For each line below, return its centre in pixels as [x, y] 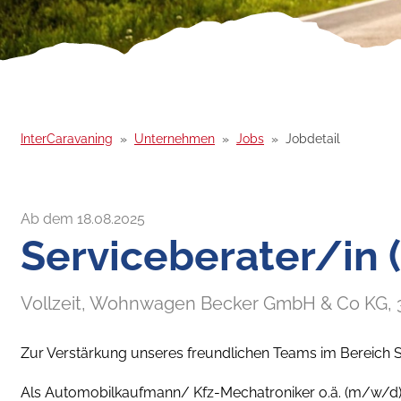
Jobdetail [313, 138]
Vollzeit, [55, 303]
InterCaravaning [67, 138]
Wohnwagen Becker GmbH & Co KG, [243, 303]
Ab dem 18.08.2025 [83, 218]
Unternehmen [175, 138]
